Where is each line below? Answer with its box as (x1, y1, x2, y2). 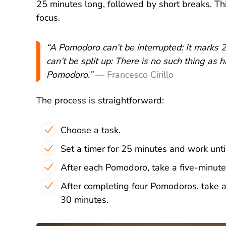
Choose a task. (60, 124, 121, 136)
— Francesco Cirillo (95, 69, 174, 81)
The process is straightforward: (36, 94, 164, 106)
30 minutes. (60, 194, 108, 206)
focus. (36, 12, 60, 24)
